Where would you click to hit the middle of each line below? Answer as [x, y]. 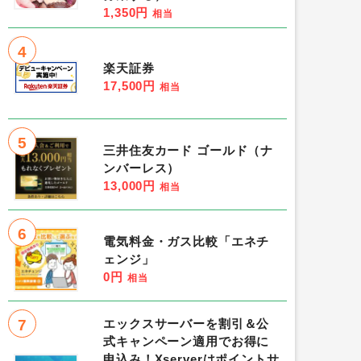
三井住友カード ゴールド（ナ [189, 151]
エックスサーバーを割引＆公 [187, 324]
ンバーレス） [142, 168]
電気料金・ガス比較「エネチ [187, 242]
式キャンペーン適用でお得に [187, 342]
